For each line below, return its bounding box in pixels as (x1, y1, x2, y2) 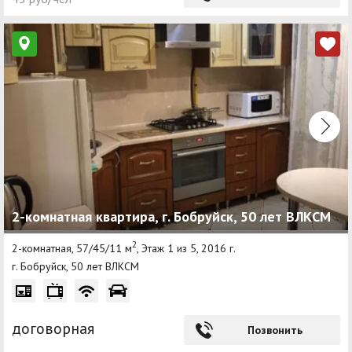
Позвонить (247, 323, 302, 338)
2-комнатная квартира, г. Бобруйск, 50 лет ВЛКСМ (12, 207, 331, 225)
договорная (12, 318, 94, 339)
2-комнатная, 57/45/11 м (12, 240, 132, 255)
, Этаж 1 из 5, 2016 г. (137, 240, 236, 255)
